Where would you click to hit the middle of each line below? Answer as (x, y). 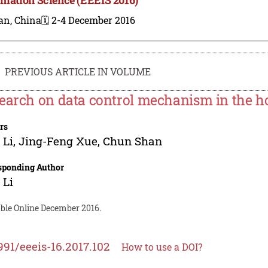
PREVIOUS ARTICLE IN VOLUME (78, 71)
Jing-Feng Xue (58, 141)
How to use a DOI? (162, 246)
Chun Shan (133, 141)
